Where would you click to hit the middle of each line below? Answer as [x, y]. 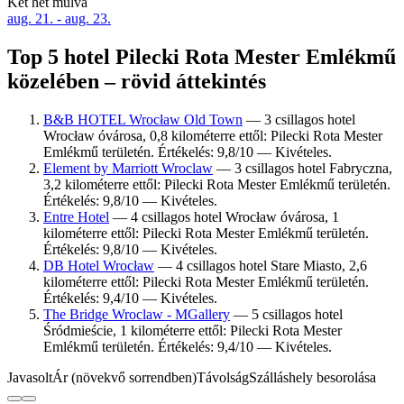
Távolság [223, 377]
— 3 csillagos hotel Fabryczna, [303, 168]
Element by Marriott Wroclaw [128, 168]
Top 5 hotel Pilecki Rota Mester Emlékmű [202, 56]
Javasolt [30, 377]
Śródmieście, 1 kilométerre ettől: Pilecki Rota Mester [193, 330]
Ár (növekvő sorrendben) [124, 377]
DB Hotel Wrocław [99, 265]
